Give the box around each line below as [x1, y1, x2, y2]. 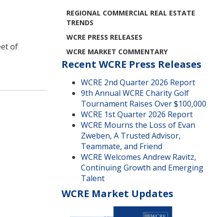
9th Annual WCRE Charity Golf [81, 88, 189, 98]
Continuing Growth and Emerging [81, 162, 203, 173]
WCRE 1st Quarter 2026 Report [81, 109, 193, 120]
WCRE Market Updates [62, 187, 173, 200]
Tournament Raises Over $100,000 [81, 98, 206, 109]
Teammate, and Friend [81, 141, 162, 152]
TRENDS [66, 18, 93, 27]
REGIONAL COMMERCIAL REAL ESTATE [66, 8, 195, 17]
